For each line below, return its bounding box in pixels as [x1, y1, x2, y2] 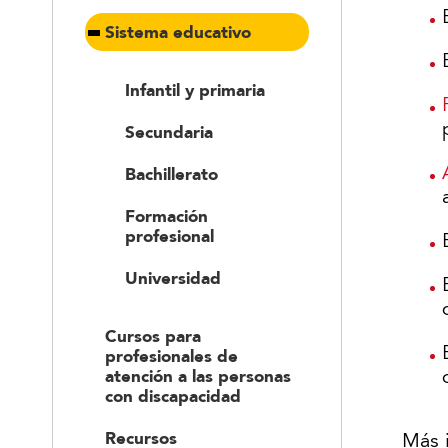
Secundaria [125, 122, 213, 143]
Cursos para [105, 326, 201, 347]
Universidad [125, 268, 221, 289]
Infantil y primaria [125, 80, 265, 101]
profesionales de [105, 346, 238, 367]
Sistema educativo [105, 22, 251, 43]
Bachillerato [125, 164, 218, 185]
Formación [125, 206, 208, 227]
